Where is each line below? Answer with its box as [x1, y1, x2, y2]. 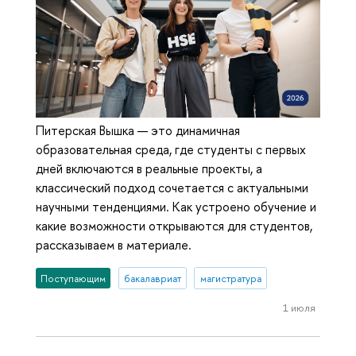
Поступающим [41, 271, 106, 285]
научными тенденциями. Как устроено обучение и [36, 198, 316, 216]
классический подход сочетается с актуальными [36, 179, 308, 197]
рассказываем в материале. [36, 236, 192, 254]
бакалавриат [123, 271, 181, 285]
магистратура [199, 271, 261, 285]
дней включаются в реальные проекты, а [36, 160, 262, 178]
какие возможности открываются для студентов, [36, 217, 312, 235]
